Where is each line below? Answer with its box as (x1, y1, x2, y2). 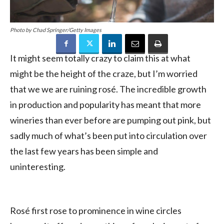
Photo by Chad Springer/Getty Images (10, 26, 101, 33)
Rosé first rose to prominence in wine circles (10, 204, 181, 216)
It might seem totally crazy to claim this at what (10, 52, 190, 63)
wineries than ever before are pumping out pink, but (10, 114, 211, 125)
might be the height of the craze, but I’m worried (10, 67, 197, 79)
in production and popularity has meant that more (10, 98, 201, 110)
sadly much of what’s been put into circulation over (10, 129, 207, 141)
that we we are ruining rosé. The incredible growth (10, 83, 206, 94)
